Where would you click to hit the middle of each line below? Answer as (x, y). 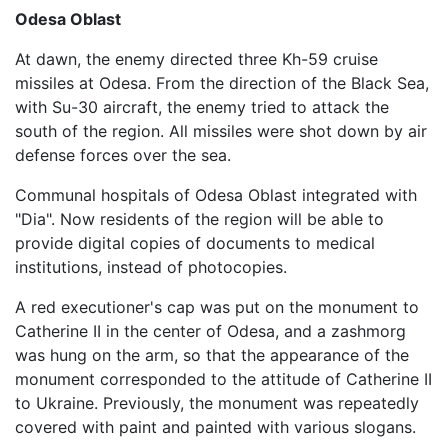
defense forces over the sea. (123, 155)
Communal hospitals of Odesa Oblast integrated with (216, 195)
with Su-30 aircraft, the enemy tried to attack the (202, 107)
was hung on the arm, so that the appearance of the (212, 355)
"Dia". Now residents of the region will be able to (199, 219)
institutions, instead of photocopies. (151, 267)
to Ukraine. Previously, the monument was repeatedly (217, 403)
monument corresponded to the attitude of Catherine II (223, 379)
